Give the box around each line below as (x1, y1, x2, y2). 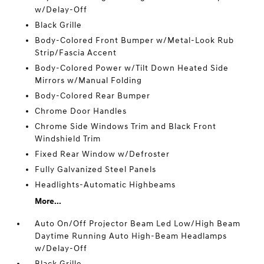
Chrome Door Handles (35, 106, 127, 116)
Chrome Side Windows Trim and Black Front (35, 121, 217, 131)
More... (35, 196, 62, 206)
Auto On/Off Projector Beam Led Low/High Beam (35, 219, 241, 229)
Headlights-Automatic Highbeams (35, 180, 176, 190)
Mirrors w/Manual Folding (35, 75, 143, 85)
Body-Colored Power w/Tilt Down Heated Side (35, 63, 229, 73)
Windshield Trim (35, 134, 101, 144)
